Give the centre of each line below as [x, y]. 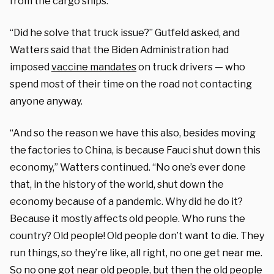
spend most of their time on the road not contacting [131, 84]
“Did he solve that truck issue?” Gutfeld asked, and [125, 32]
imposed [31, 67]
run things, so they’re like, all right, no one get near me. [136, 253]
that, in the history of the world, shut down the [117, 184]
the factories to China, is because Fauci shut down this [135, 150]
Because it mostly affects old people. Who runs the [128, 218]
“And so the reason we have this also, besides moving [133, 133]
